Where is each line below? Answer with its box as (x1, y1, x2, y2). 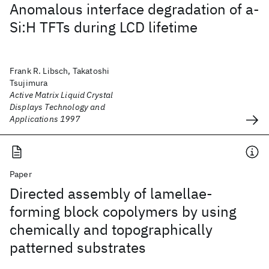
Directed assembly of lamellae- (10, 184, 213, 203)
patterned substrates (10, 238, 146, 257)
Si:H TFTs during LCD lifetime (10, 17, 198, 37)
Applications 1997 (10, 113, 80, 124)
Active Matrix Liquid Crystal (10, 89, 113, 100)
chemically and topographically (10, 220, 213, 239)
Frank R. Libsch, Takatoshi (10, 65, 110, 76)
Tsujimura (10, 77, 48, 88)
